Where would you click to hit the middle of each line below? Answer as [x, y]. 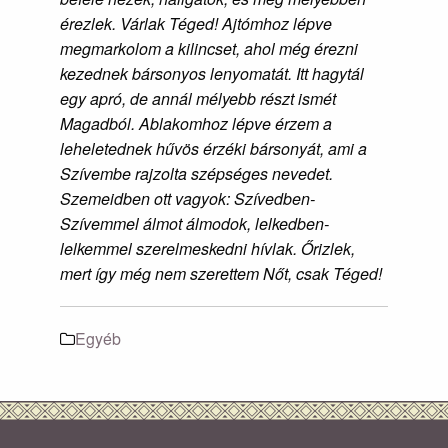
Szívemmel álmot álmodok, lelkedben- [194, 223]
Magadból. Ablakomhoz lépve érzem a [196, 123]
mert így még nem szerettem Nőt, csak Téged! [221, 273]
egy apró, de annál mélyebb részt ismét [198, 98]
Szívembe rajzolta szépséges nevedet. [196, 173]
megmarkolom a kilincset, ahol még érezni [209, 48]
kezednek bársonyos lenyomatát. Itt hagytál [212, 73]
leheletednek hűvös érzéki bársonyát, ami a [213, 148]
